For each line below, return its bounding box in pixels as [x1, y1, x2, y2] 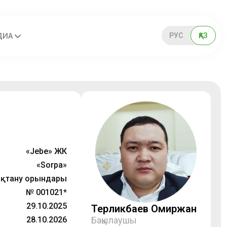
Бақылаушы [91, 215, 137, 225]
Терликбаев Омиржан [91, 203, 197, 215]
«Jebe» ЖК [26, 146, 67, 156]
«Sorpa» [36, 160, 67, 170]
